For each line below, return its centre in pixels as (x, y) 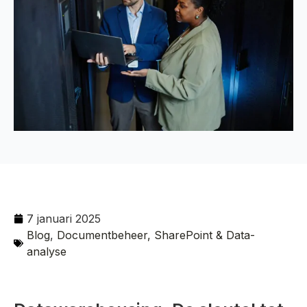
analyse (47, 251)
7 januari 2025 (64, 219)
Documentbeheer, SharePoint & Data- (156, 235)
